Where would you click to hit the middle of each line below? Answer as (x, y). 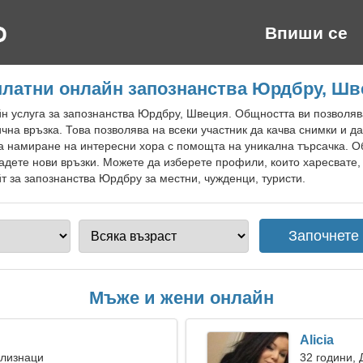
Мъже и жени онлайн (181, 298)
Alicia (317, 340)
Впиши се (306, 33)
